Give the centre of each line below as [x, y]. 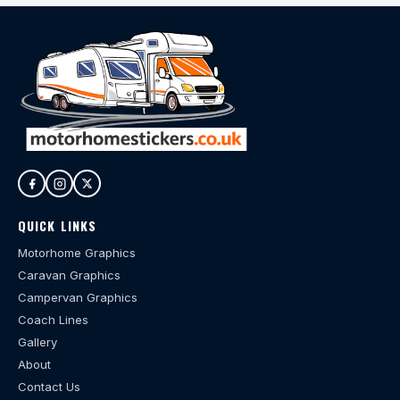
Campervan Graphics [78, 298]
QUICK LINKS [58, 226]
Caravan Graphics [69, 275]
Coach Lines [53, 320]
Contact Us [49, 387]
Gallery [37, 342]
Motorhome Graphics [77, 253]
